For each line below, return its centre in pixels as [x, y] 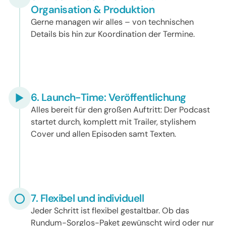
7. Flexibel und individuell [88, 198]
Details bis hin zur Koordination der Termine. [113, 34]
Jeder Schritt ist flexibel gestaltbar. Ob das [110, 210]
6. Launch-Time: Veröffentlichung [108, 97]
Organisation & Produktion [93, 9]
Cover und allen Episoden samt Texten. [104, 134]
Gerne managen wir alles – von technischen [112, 22]
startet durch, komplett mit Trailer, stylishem [114, 122]
